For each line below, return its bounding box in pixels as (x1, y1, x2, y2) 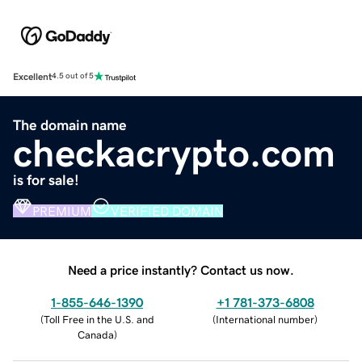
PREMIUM (32, 204, 91, 217)
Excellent (13, 71, 52, 82)
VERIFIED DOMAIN (111, 204, 223, 217)
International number (216, 314, 314, 325)
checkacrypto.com (13, 133, 335, 172)
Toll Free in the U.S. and (43, 314, 154, 325)
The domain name (13, 117, 127, 133)
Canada (77, 329, 114, 340)
